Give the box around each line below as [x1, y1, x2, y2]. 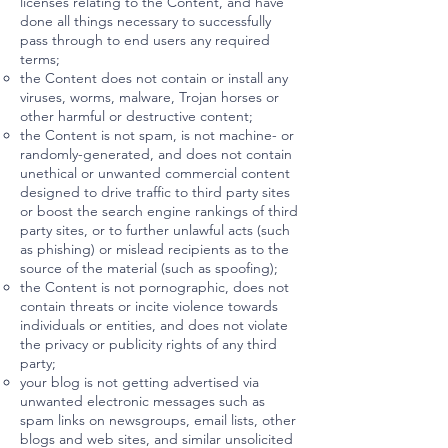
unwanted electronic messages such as [20, 392, 265, 410]
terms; [20, 50, 60, 68]
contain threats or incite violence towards [20, 297, 278, 315]
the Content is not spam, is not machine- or [20, 126, 294, 144]
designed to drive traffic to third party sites [20, 183, 290, 201]
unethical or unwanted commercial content [20, 164, 290, 182]
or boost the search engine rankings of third [20, 202, 298, 220]
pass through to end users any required [20, 31, 270, 49]
